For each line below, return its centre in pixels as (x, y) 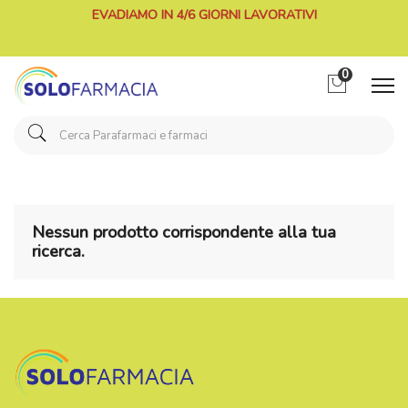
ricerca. (58, 251)
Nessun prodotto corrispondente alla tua (184, 232)
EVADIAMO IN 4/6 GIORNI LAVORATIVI (204, 15)
